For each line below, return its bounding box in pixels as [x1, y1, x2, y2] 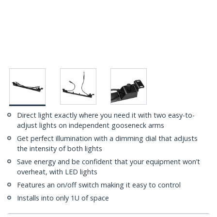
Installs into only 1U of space [17, 193, 109, 203]
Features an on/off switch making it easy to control [17, 180, 181, 190]
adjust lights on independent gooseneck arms [17, 121, 164, 130]
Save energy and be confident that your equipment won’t [17, 157, 200, 167]
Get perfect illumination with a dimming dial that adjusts [17, 134, 198, 143]
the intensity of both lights [17, 144, 102, 154]
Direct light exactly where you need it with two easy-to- [17, 110, 195, 120]
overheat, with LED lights [17, 167, 97, 177]
